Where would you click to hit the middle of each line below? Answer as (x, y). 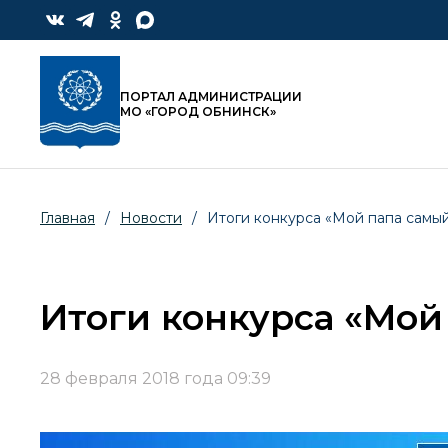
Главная (67, 218)
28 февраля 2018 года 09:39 (155, 379)
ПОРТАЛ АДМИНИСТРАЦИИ (211, 97)
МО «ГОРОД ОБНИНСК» (198, 112)
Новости (151, 218)
